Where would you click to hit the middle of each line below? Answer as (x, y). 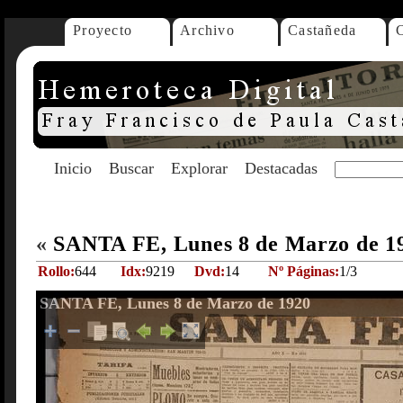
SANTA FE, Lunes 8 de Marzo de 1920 (175, 303)
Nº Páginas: (304, 271)
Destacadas (281, 168)
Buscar (131, 168)
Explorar (199, 168)
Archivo (207, 30)
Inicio (73, 168)
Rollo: (56, 271)
